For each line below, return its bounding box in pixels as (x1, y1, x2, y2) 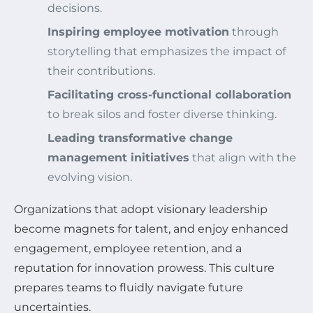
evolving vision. (48, 170, 132, 184)
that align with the (189, 150, 296, 164)
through (229, 24, 279, 38)
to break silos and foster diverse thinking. (48, 107, 277, 121)
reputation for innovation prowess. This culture (14, 261, 275, 275)
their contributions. (48, 64, 155, 78)
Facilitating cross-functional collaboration (48, 87, 291, 101)
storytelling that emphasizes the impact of (48, 44, 286, 58)
